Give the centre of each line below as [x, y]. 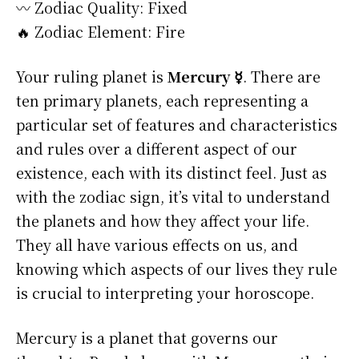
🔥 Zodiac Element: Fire [101, 32]
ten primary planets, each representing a [162, 101]
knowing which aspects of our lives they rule [177, 269]
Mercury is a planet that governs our [147, 338]
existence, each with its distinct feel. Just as [171, 173]
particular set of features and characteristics [177, 125]
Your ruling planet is [92, 77]
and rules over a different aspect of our [157, 149]
